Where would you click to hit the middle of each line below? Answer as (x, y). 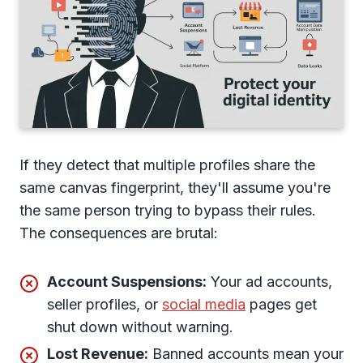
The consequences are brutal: (119, 233)
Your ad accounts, (269, 281)
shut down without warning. (140, 327)
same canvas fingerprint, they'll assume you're (175, 187)
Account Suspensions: (127, 281)
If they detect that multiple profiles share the (167, 164)
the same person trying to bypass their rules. (168, 210)
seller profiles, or (105, 304)
